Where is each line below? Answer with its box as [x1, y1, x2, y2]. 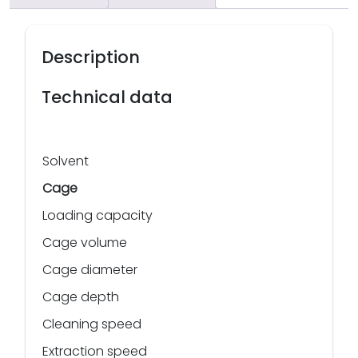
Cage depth [42, 287, 119, 306]
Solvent [42, 151, 89, 170]
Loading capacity [42, 205, 153, 225]
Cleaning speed [42, 314, 141, 333]
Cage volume [42, 233, 127, 252]
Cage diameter [42, 260, 137, 279]
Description [42, 45, 140, 69]
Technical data [42, 85, 173, 109]
